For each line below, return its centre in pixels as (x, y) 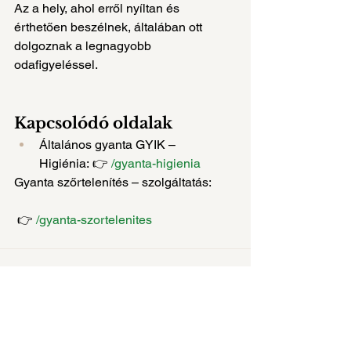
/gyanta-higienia (156, 163)
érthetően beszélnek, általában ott (110, 27)
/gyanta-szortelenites (94, 219)
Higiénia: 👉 (75, 163)
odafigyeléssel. (56, 64)
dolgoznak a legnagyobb (84, 45)
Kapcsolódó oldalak (93, 123)
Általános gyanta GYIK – (109, 144)
